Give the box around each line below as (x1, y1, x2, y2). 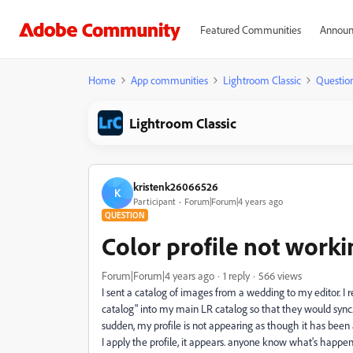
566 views (258, 269, 302, 282)
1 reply (223, 269, 250, 282)
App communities (131, 73, 208, 87)
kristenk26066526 (133, 179, 218, 193)
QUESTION (105, 210, 145, 221)
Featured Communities (199, 23, 301, 36)
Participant (133, 195, 176, 207)
